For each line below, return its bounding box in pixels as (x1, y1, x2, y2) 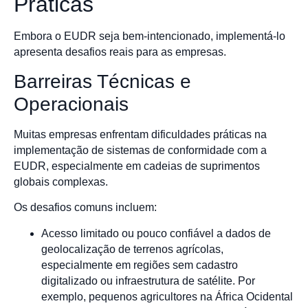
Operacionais (14, 93, 129, 115)
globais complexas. (14, 175, 108, 188)
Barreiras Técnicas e (14, 70, 191, 92)
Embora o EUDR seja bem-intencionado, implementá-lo (14, 30, 285, 43)
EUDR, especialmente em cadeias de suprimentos (14, 159, 260, 172)
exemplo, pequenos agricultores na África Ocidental (41, 290, 293, 302)
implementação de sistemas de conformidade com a (14, 144, 267, 156)
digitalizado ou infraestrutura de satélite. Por (41, 274, 255, 287)
